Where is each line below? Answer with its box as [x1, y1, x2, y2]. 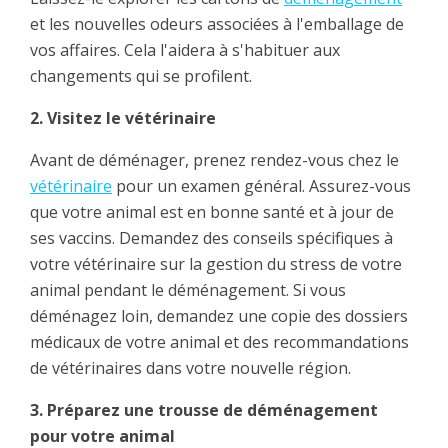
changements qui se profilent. [30, 65, 252, 88]
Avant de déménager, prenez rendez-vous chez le [30, 149, 399, 172]
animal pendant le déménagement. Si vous [30, 279, 346, 302]
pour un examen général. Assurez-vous [112, 175, 411, 198]
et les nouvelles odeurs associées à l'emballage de [30, 13, 404, 36]
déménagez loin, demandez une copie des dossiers [30, 305, 408, 328]
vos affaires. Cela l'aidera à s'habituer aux [30, 39, 340, 62]
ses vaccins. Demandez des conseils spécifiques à [30, 227, 393, 250]
